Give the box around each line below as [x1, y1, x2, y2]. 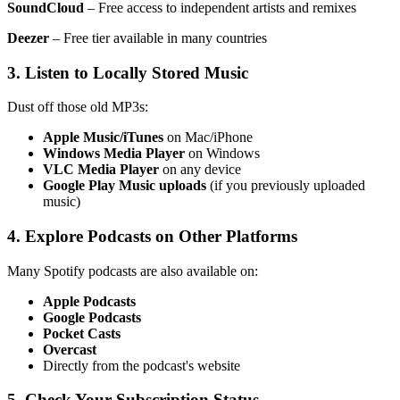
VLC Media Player [43, 162, 159, 178]
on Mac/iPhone [163, 129, 253, 146]
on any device [159, 162, 241, 178]
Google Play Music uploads [43, 178, 206, 194]
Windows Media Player [43, 146, 185, 162]
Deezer [7, 29, 49, 46]
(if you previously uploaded [206, 178, 365, 194]
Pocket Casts [43, 325, 121, 341]
